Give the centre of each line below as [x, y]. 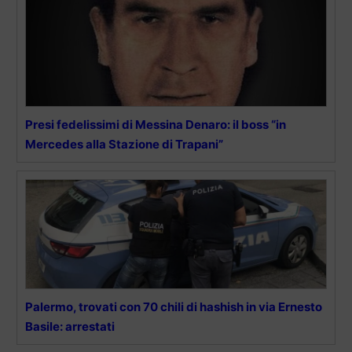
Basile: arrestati [70, 326]
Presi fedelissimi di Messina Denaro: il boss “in [156, 124]
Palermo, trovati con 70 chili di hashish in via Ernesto [174, 306]
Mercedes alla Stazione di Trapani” [124, 144]
